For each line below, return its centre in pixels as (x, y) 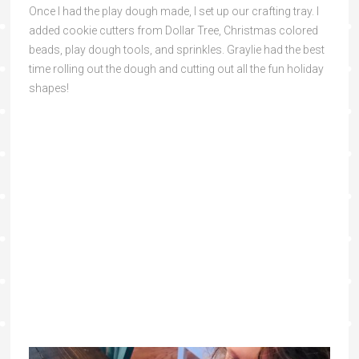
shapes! (48, 88)
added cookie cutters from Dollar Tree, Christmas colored (173, 30)
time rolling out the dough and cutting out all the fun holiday (176, 69)
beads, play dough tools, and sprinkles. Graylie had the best (176, 49)
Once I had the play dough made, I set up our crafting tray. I (173, 11)
